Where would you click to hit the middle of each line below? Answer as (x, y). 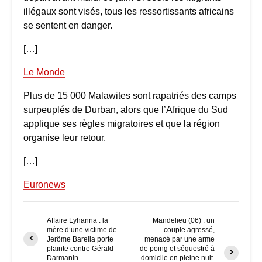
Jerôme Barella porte (80, 239)
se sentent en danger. (68, 25)
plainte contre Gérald (80, 248)
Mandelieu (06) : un (184, 220)
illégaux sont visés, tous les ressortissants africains (129, 11)
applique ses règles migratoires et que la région (122, 123)
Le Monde (44, 72)
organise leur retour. (65, 137)
